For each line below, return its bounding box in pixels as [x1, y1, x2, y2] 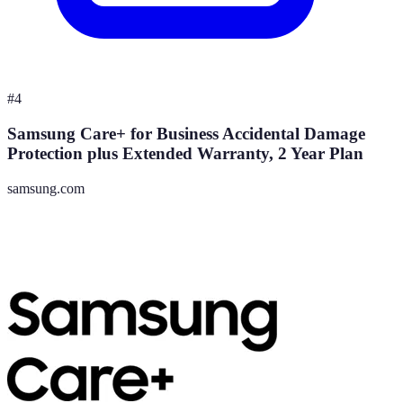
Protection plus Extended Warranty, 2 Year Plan [7, 144, 363, 164]
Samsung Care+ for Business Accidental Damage [7, 124, 365, 144]
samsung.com [7, 180, 85, 196]
